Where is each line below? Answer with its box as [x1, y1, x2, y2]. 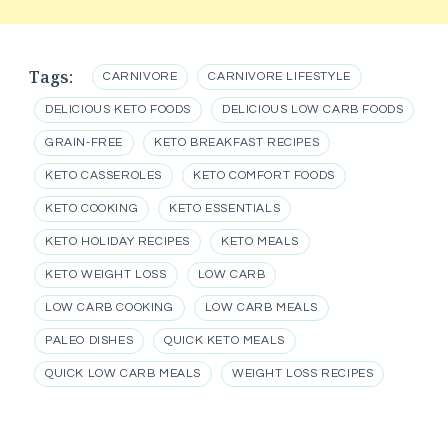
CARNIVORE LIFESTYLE [208, 70, 351, 84]
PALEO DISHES [45, 334, 134, 348]
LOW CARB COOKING [45, 301, 174, 315]
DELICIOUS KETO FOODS [45, 103, 191, 117]
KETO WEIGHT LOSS [45, 268, 167, 282]
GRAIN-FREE [45, 136, 123, 150]
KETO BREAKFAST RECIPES [154, 136, 320, 150]
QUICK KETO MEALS [164, 334, 285, 348]
